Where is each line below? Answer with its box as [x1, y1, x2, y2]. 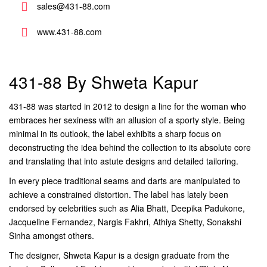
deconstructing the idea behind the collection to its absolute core [9, 141, 251, 153]
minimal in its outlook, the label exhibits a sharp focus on [9, 128, 221, 139]
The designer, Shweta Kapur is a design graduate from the [9, 249, 229, 261]
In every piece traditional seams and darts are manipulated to [9, 175, 240, 187]
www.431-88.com [37, 25, 102, 38]
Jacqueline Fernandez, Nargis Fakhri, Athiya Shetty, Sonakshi [9, 216, 241, 228]
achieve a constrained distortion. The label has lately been [9, 188, 228, 200]
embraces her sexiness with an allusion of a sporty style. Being [9, 114, 245, 126]
